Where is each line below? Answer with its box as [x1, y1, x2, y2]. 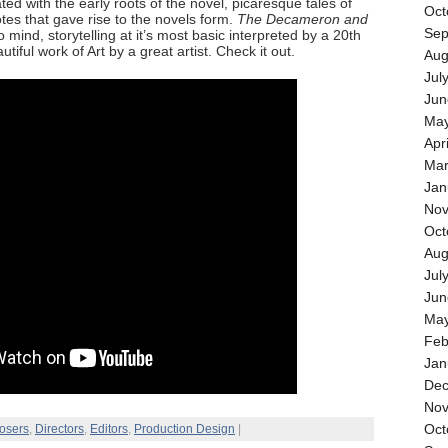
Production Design [134, 422, 235, 436]
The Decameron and [236, 11, 368, 27]
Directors [35, 422, 84, 436]
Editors [90, 422, 128, 436]
